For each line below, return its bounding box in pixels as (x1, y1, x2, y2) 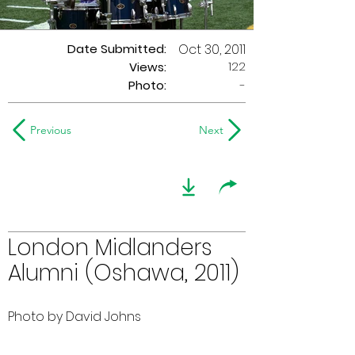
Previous (30, 123, 71, 137)
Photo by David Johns (8, 307, 141, 326)
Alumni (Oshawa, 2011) (8, 258, 239, 288)
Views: (129, 59, 166, 75)
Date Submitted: (67, 40, 166, 57)
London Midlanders (8, 232, 212, 263)
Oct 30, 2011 (178, 40, 246, 59)
